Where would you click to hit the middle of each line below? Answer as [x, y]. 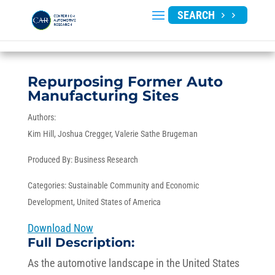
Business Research [106, 160]
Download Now [60, 228]
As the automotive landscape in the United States [133, 263]
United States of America [118, 202]
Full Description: [81, 242]
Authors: [41, 117]
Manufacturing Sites [103, 96]
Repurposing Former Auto [125, 82]
